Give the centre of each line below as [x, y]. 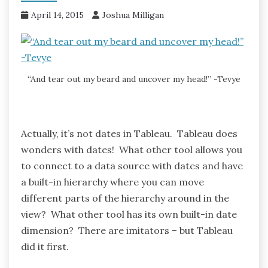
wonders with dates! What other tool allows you [132, 150]
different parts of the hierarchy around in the [125, 198]
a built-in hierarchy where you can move [112, 182]
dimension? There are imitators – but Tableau [127, 231]
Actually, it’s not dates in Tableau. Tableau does [129, 134]
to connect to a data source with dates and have [132, 166]
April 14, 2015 [57, 15]
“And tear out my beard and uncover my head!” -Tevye [134, 79]
